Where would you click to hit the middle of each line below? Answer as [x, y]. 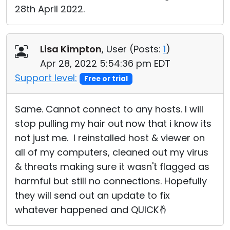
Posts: [147, 49]
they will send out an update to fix [92, 195]
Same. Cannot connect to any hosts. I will [109, 109]
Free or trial [106, 79]
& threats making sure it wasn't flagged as [112, 167]
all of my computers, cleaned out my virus [112, 152]
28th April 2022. [50, 9]
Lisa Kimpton [71, 49]
